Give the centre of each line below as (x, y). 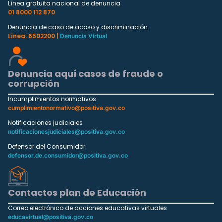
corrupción (34, 83)
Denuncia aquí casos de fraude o (85, 73)
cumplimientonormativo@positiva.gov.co (66, 108)
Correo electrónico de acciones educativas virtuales (87, 208)
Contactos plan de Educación (77, 193)
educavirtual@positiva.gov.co (51, 217)
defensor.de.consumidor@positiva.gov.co (68, 155)
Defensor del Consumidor (47, 146)
